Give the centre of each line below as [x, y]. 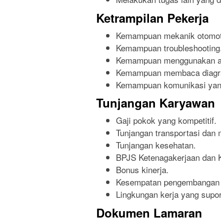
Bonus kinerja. [142, 170]
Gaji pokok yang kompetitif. [166, 120]
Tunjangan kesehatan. [156, 145]
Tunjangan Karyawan [156, 103]
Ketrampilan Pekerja [152, 18]
